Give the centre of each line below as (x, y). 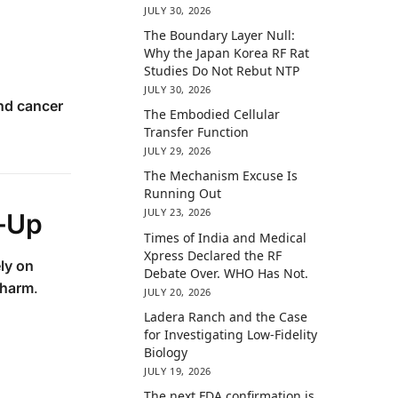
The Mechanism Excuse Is (221, 176)
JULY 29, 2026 (178, 151)
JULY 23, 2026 (178, 212)
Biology (166, 352)
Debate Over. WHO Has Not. (227, 273)
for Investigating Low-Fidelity (231, 334)
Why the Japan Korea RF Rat (227, 52)
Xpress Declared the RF (213, 255)
